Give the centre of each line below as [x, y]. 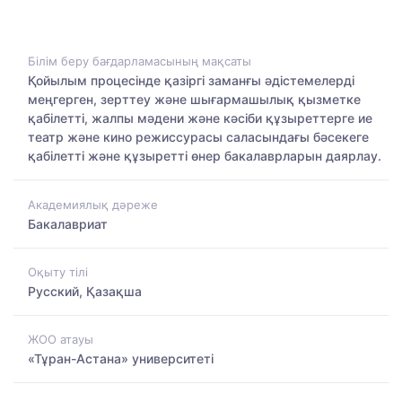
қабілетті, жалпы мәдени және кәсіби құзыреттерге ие [200, 118]
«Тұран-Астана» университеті [121, 359]
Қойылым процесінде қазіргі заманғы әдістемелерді [191, 81]
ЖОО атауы [61, 340]
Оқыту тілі [58, 271]
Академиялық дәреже [93, 204]
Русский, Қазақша [85, 291]
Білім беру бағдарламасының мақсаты [140, 61]
